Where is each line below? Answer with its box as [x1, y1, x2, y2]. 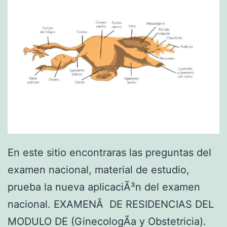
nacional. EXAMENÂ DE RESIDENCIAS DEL [8, 198, 214, 211]
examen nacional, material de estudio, [8, 164, 190, 176]
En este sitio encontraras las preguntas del [8, 146, 211, 159]
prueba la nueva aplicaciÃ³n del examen [8, 181, 200, 194]
